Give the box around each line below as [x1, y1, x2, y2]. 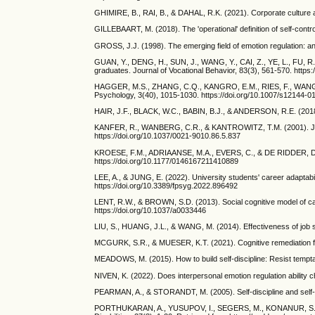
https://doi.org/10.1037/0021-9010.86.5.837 [94, 131, 241, 141]
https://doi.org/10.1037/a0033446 [94, 205, 207, 214]
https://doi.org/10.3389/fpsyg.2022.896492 [94, 181, 238, 190]
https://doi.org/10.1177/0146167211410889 [94, 156, 239, 165]
